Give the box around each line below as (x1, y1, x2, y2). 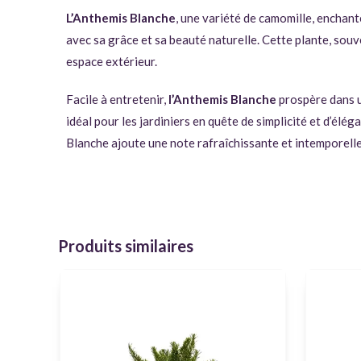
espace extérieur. (66, 54, 157, 69)
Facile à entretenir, (66, 92, 168, 107)
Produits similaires (58, 236, 193, 256)
